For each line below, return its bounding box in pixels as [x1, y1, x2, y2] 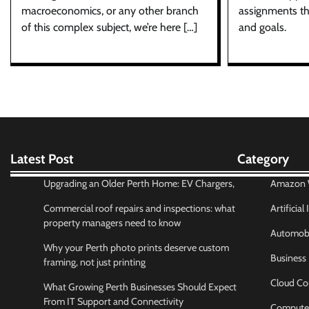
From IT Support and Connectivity [43, 295, 183, 308]
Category [237, 150, 289, 167]
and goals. [238, 20, 286, 34]
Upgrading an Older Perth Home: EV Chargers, [43, 177, 235, 190]
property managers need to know [43, 216, 181, 229]
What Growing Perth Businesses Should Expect [43, 280, 237, 293]
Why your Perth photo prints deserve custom [43, 241, 229, 254]
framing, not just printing [43, 255, 146, 268]
